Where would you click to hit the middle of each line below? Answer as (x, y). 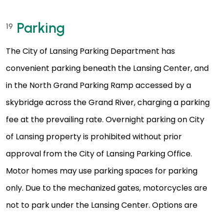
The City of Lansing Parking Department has (90, 51)
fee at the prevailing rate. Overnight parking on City (105, 120)
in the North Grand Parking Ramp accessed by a (99, 86)
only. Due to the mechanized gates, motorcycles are (107, 188)
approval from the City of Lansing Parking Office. (99, 154)
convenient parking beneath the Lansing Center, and (107, 68)
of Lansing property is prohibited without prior (94, 137)
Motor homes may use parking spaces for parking (102, 171)
